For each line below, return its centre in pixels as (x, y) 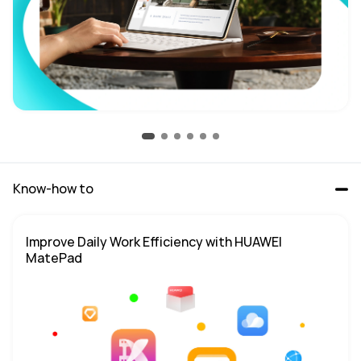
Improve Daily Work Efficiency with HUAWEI (154, 242)
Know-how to (53, 189)
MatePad (54, 258)
